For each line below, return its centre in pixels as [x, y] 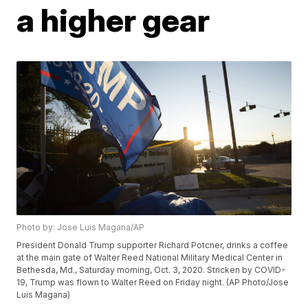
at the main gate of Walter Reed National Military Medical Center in [150, 258]
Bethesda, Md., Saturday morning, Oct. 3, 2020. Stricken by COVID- [151, 270]
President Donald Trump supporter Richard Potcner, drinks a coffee [153, 245]
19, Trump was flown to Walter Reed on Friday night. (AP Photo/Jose [153, 283]
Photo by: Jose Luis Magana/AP [81, 228]
